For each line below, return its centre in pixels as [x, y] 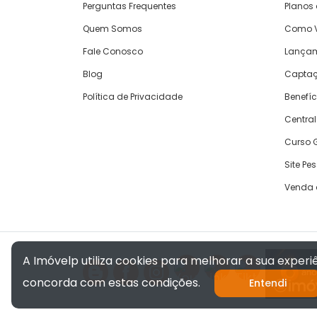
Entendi [268, 283]
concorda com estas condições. [111, 282]
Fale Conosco [113, 51]
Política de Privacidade [133, 97]
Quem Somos [113, 29]
